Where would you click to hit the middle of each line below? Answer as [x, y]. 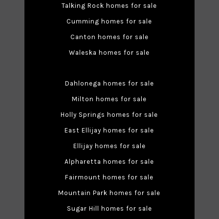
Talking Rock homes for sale [109, 6]
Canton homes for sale [109, 37]
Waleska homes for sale [109, 53]
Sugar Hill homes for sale [109, 209]
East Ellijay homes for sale [109, 131]
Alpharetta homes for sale [109, 162]
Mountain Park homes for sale [109, 193]
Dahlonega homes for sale [109, 84]
